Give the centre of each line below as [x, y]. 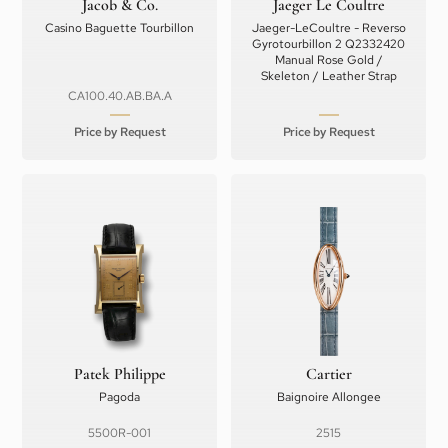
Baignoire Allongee [328, 397]
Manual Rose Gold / [328, 60]
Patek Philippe [119, 374]
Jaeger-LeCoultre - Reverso [328, 28]
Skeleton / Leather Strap [328, 76]
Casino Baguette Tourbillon [119, 28]
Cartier [328, 374]
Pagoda [119, 397]
